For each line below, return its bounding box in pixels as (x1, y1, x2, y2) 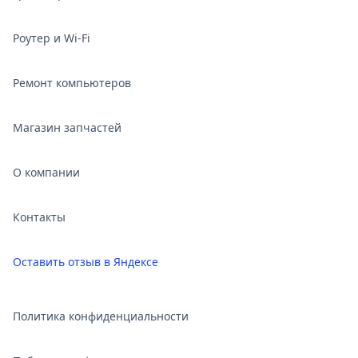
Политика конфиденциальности (13, 308, 189, 324)
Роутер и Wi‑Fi (13, 30, 90, 46)
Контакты (13, 209, 66, 225)
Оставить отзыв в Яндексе (13, 254, 158, 269)
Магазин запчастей (13, 120, 121, 135)
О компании (13, 165, 80, 180)
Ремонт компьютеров (13, 75, 131, 90)
